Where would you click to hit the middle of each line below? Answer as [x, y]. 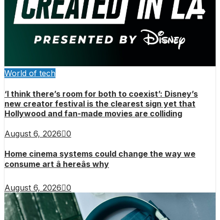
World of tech [30, 73]
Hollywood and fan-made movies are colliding [93, 113]
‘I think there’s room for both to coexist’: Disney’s [101, 94]
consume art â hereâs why [57, 164]
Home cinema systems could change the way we [100, 154]
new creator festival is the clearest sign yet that [100, 103]
